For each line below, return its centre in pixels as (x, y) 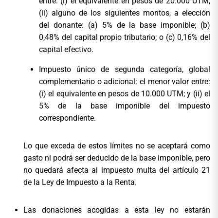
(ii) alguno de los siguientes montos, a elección (125, 13)
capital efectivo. (66, 50)
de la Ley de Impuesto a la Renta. (80, 182)
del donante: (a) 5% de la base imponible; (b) (125, 25)
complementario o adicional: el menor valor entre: (125, 82)
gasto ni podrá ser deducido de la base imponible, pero (117, 158)
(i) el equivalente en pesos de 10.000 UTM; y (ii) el (125, 94)
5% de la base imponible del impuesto (125, 106)
